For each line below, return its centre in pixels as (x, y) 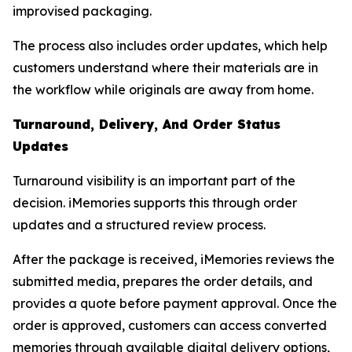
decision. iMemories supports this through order (155, 202)
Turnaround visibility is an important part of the (154, 180)
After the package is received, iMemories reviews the (174, 259)
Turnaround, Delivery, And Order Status (147, 124)
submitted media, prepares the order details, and (163, 281)
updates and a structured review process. (139, 224)
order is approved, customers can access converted (170, 325)
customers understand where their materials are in (165, 67)
